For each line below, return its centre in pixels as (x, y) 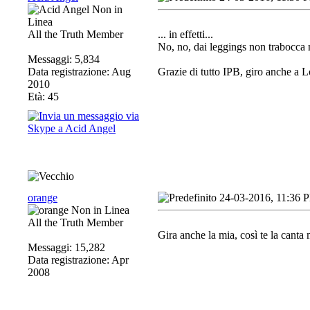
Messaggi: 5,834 (64, 59)
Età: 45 (43, 97)
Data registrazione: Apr (78, 260)
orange (43, 198)
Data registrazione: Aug (79, 72)
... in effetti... (185, 34)
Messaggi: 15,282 (66, 247)
